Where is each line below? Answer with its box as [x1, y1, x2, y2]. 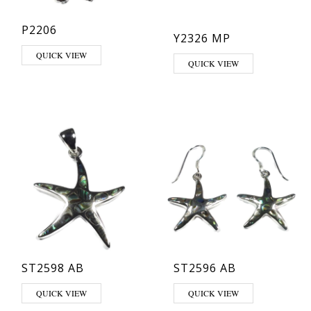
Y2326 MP [174, 31, 230, 46]
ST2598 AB [22, 260, 84, 276]
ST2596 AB [174, 260, 236, 276]
